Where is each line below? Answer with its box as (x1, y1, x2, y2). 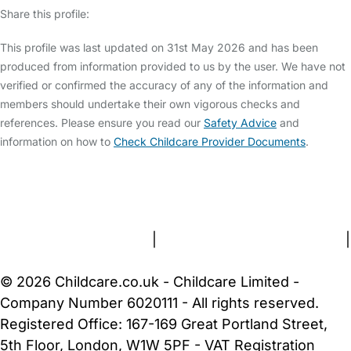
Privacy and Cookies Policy (161, 231, 342, 248)
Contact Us (66, 189, 140, 206)
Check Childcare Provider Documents (114, 135, 306, 149)
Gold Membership (187, 189, 306, 206)
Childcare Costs (233, 168, 339, 185)
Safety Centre (38, 168, 132, 185)
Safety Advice (204, 116, 277, 130)
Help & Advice (136, 168, 229, 185)
